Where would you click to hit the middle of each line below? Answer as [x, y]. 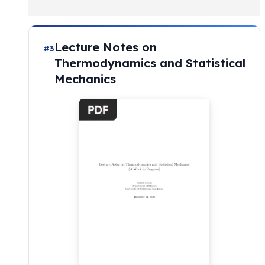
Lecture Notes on [106, 47]
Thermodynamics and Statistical [150, 63]
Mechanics [85, 79]
